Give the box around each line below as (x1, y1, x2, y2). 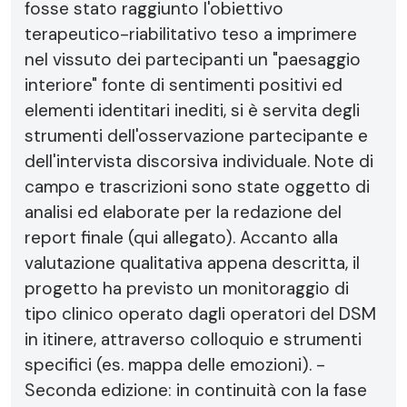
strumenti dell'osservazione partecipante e (25, 124, 368, 147)
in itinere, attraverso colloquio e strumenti (25, 328, 362, 351)
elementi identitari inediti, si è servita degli (25, 99, 360, 122)
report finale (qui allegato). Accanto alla (25, 226, 338, 249)
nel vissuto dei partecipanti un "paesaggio (25, 48, 361, 71)
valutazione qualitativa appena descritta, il (25, 252, 360, 274)
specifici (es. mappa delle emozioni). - (25, 353, 325, 376)
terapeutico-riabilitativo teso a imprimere (25, 23, 357, 45)
